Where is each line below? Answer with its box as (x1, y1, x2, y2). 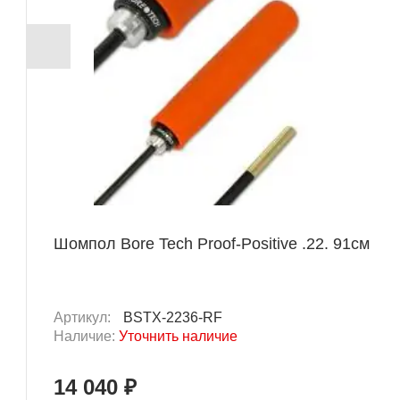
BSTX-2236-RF (123, 310, 222, 326)
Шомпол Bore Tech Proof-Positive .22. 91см (54, 235, 370, 254)
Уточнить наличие (119, 329, 237, 345)
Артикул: (54, 310, 114, 326)
